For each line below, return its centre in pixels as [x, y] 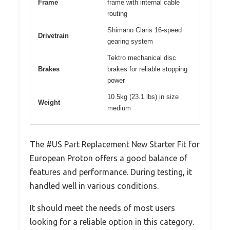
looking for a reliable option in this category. [112, 222]
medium [119, 108]
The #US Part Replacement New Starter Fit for [115, 144]
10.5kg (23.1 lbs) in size [143, 97]
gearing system [130, 41]
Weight [49, 102]
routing [117, 13]
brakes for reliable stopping [147, 69]
